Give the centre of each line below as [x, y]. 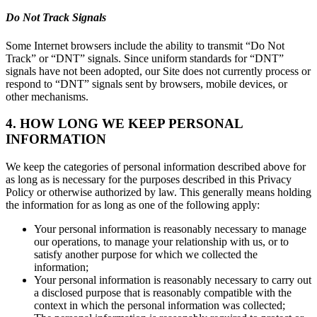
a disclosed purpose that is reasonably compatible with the [163, 293]
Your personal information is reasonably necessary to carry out [173, 280]
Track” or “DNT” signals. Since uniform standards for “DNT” [145, 58]
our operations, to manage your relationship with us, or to [161, 242]
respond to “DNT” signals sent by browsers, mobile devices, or [146, 83]
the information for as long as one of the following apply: [133, 205]
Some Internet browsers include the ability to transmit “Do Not [145, 45]
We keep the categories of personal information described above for [156, 167]
